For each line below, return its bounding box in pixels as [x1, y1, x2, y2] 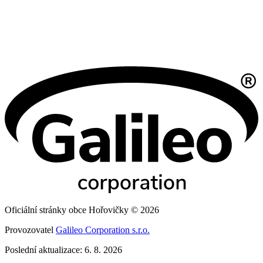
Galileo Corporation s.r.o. [56, 225, 150, 235]
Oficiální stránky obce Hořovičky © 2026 [5, 205, 159, 215]
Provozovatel [5, 225, 56, 235]
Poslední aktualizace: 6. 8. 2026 [5, 245, 122, 255]
